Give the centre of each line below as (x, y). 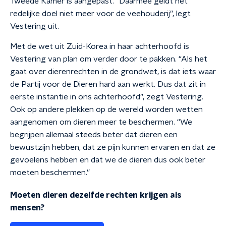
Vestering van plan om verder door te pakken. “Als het (109, 59)
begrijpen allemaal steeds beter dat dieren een (94, 135)
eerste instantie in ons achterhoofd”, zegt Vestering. (107, 97)
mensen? (27, 208)
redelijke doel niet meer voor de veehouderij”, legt (100, 14)
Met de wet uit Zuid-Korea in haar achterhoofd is (100, 46)
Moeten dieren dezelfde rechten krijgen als (96, 195)
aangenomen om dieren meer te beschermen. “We (101, 122)
